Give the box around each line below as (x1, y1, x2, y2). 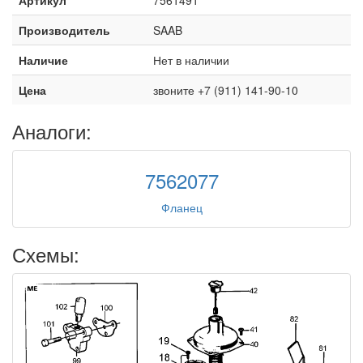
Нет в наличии (153, 51, 229, 68)
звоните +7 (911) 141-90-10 (153, 81, 298, 98)
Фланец (160, 199, 203, 216)
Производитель (19, 21, 110, 38)
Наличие (19, 51, 68, 68)
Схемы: (12, 239, 79, 268)
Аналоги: (12, 116, 92, 145)
